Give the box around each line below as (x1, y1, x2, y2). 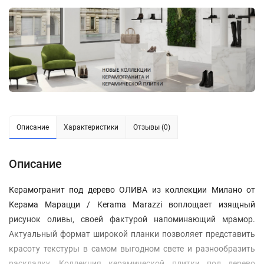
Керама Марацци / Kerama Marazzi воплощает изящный (9, 199, 255, 209)
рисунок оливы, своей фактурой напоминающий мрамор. (9, 214, 255, 224)
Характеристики (64, 123, 118, 131)
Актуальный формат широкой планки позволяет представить (9, 229, 255, 239)
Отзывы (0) (133, 123, 170, 131)
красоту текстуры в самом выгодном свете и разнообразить (9, 243, 255, 253)
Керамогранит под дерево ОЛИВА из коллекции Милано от (9, 184, 255, 194)
